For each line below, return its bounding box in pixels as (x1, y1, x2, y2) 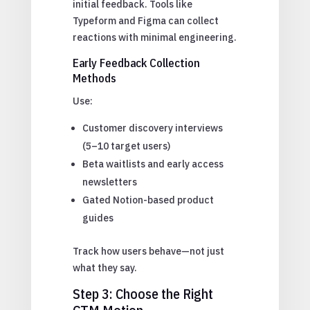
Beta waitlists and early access (82, 157, 224, 170)
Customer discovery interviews (82, 121, 223, 134)
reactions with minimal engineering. (72, 30, 237, 44)
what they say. (72, 261, 137, 274)
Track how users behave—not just (72, 244, 224, 257)
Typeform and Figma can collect (72, 14, 219, 27)
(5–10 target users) (82, 139, 170, 152)
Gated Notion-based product (82, 193, 214, 206)
